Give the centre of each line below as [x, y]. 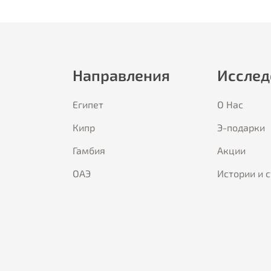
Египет [88, 104]
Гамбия [89, 150]
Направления [121, 75]
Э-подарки [241, 127]
